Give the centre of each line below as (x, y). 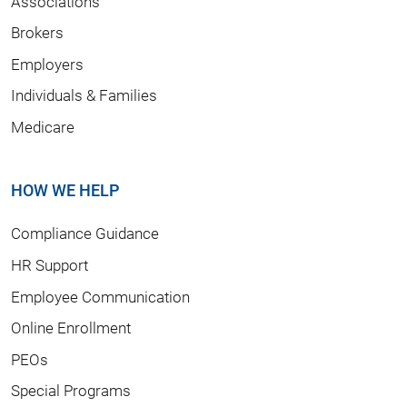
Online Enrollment (71, 328)
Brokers (37, 33)
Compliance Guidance (85, 233)
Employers (47, 64)
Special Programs (71, 391)
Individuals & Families (84, 95)
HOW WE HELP (65, 189)
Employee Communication (100, 296)
